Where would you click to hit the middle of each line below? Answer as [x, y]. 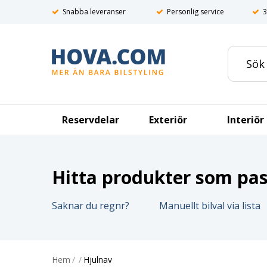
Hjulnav [98, 260]
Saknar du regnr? [91, 206]
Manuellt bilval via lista [210, 206]
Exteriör [168, 120]
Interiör [246, 120]
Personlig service [195, 12]
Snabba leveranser [94, 12]
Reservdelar [91, 120]
